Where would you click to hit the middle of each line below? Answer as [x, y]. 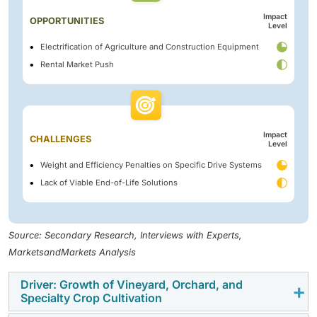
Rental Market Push [77, 65]
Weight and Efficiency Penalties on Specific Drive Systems [151, 165]
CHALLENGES [60, 139]
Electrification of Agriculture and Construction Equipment [150, 47]
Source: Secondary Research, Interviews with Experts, [125, 235]
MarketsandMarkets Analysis [72, 252]
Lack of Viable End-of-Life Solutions [109, 183]
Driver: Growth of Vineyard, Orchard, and [132, 284]
